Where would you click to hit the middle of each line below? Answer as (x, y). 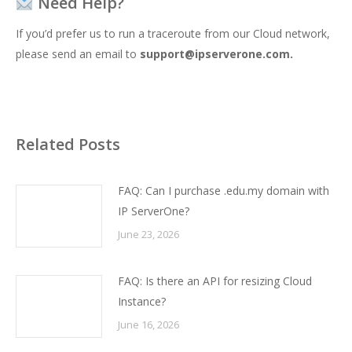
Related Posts (68, 144)
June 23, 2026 (148, 234)
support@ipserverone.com (215, 54)
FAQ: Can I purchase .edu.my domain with (224, 191)
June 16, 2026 (148, 324)
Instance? (142, 301)
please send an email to (78, 54)
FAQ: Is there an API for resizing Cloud (215, 281)
